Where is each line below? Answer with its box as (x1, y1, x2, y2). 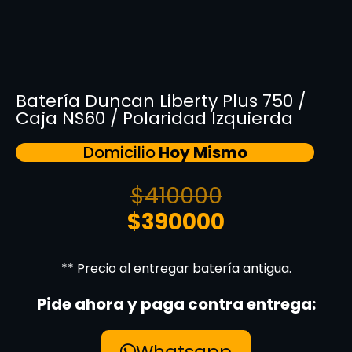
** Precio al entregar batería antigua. (60, 258, 291, 277)
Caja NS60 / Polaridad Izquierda (16, 105, 293, 130)
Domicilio (82, 141, 156, 163)
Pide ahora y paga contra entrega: (36, 292, 316, 315)
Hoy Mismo (155, 141, 247, 163)
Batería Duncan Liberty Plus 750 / (16, 88, 306, 113)
